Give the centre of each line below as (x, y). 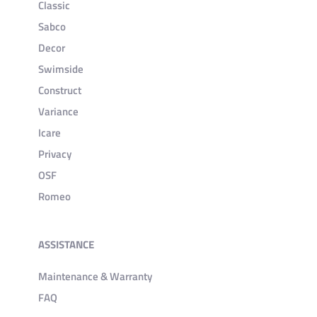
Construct (60, 91)
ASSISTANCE (67, 245)
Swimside (61, 69)
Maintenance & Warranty (96, 277)
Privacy (55, 154)
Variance (59, 112)
